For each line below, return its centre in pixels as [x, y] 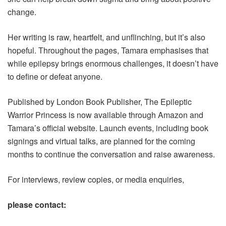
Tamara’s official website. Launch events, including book [108, 128]
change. [22, 12]
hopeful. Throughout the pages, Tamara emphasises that [108, 50]
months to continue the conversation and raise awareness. [111, 154]
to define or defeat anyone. [55, 77]
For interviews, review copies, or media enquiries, [96, 180]
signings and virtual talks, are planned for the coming [101, 141]
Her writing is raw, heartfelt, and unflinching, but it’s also [106, 37]
